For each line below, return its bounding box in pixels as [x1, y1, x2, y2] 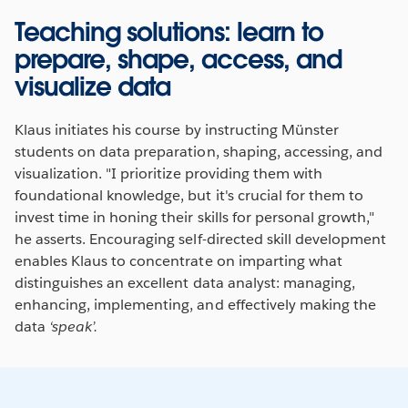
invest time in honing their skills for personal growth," [15, 207, 375, 227]
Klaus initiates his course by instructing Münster [15, 119, 339, 139]
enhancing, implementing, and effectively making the [15, 294, 376, 314]
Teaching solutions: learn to [15, 15, 323, 48]
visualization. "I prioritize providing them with [15, 163, 322, 183]
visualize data [15, 69, 170, 103]
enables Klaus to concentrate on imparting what [15, 250, 342, 270]
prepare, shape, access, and [15, 42, 342, 76]
